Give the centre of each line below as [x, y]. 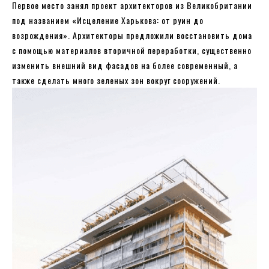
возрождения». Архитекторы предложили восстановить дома [132, 35]
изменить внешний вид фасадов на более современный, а [125, 65]
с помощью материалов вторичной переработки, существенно [132, 50]
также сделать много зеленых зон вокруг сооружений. [116, 80]
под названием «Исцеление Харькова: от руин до [108, 20]
